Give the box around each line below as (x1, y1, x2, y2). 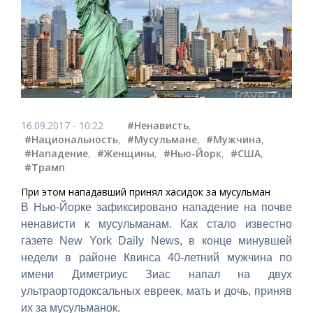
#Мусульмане (127, 132, 197, 146)
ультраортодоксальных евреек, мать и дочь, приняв (21, 284, 292, 297)
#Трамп (24, 160, 65, 174)
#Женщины (97, 146, 154, 160)
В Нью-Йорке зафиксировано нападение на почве (21, 201, 292, 213)
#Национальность (24, 132, 118, 146)
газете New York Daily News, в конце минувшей (21, 234, 292, 247)
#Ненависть (127, 118, 189, 132)
